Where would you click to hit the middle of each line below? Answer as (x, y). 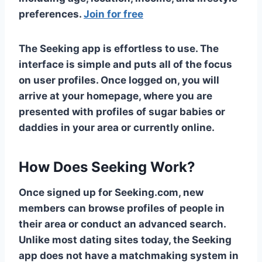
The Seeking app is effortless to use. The (119, 48)
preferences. (51, 14)
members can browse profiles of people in (122, 208)
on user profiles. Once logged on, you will (119, 80)
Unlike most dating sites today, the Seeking (125, 239)
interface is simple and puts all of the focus (125, 64)
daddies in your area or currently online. (117, 127)
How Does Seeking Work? (107, 167)
